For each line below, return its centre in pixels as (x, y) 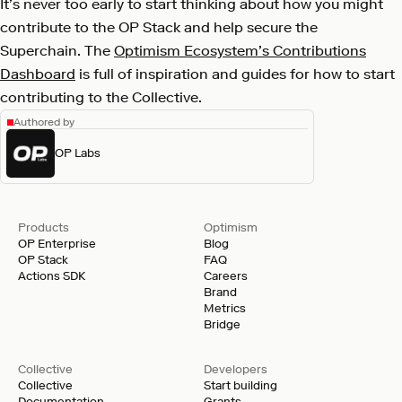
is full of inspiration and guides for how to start (235, 74)
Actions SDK (52, 276)
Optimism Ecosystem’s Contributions (240, 51)
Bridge (222, 324)
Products (44, 227)
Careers (226, 276)
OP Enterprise (57, 244)
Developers (236, 369)
